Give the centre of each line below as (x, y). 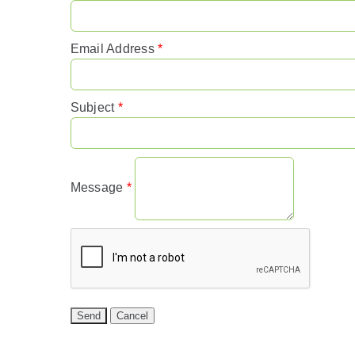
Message (97, 187)
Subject (92, 107)
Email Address (112, 48)
